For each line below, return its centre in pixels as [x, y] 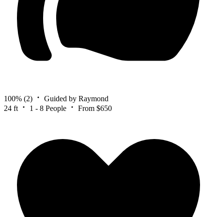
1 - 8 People [48, 108]
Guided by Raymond [76, 99]
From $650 [95, 108]
